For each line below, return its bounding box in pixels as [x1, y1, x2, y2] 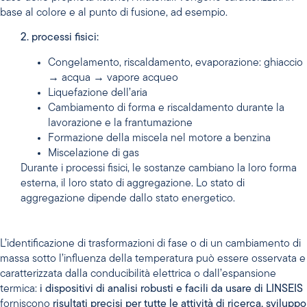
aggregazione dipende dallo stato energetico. [21, 193, 235, 204]
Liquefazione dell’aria [48, 87, 147, 99]
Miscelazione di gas [48, 147, 139, 159]
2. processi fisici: [21, 32, 99, 44]
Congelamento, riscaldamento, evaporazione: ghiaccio [48, 57, 303, 69]
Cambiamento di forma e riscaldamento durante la [48, 102, 284, 114]
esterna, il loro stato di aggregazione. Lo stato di [21, 177, 245, 189]
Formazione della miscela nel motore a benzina [48, 132, 271, 144]
